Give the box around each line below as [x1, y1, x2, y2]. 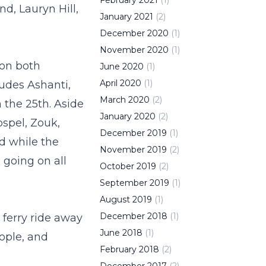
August [100, 194, 130, 205]
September [100, 178, 147, 188]
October [100, 161, 134, 172]
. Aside [49, 97, 84, 110]
